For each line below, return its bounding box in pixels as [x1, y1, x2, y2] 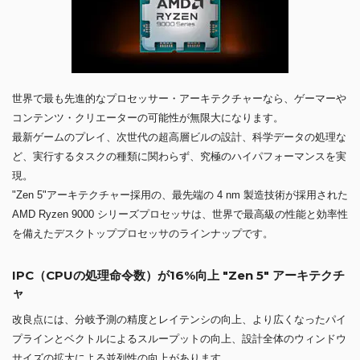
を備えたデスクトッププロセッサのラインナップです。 [12, 227, 273, 240]
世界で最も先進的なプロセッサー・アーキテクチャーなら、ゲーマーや [12, 92, 346, 105]
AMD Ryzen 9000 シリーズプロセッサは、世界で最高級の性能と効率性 [12, 208, 348, 221]
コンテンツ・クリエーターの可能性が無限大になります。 [12, 112, 284, 125]
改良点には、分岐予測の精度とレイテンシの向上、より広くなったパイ [12, 313, 346, 326]
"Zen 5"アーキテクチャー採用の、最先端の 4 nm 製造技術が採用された [12, 189, 348, 202]
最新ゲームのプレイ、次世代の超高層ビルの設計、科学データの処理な [12, 131, 346, 144]
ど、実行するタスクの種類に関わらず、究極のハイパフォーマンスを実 [12, 150, 346, 163]
